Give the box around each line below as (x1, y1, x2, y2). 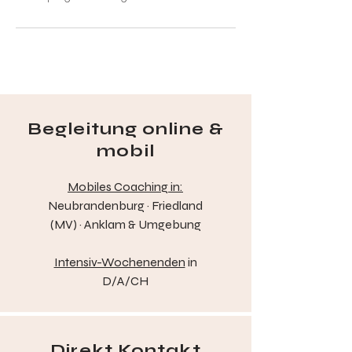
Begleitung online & (27, 118, 224, 139)
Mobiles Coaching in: (68, 178, 183, 194)
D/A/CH (102, 273, 148, 288)
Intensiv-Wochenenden (53, 254, 185, 269)
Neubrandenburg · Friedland (48, 197, 203, 213)
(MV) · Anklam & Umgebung (49, 216, 201, 232)
